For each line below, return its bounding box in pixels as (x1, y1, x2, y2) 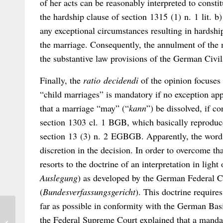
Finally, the (40, 74, 83, 86)
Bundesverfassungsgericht (43, 185, 135, 198)
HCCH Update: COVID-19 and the (17, 213, 110, 222)
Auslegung (40, 171, 78, 184)
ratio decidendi (83, 74, 138, 86)
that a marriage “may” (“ (40, 102, 129, 114)
